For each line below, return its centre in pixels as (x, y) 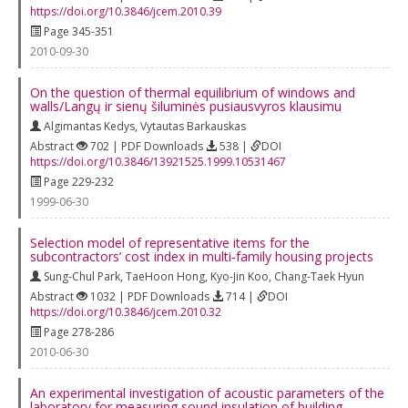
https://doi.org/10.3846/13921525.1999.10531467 (158, 161)
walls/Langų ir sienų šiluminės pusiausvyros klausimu (186, 106)
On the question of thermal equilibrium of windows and (193, 92)
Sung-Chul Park (82, 276)
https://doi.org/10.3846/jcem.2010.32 (126, 311)
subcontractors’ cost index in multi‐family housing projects (202, 256)
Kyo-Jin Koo (240, 276)
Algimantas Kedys (89, 126)
